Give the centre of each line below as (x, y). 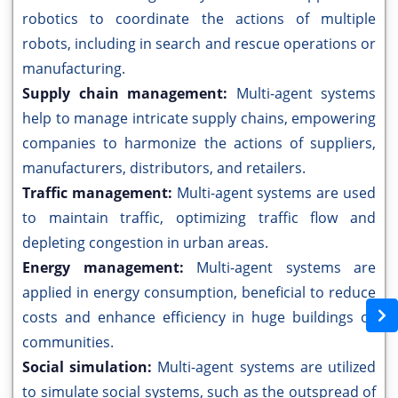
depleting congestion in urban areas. (145, 243)
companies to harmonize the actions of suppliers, (199, 143)
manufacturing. (74, 69)
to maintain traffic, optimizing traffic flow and (199, 218)
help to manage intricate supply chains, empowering (199, 119)
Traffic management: (99, 193)
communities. (68, 342)
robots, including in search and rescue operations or (199, 44)
